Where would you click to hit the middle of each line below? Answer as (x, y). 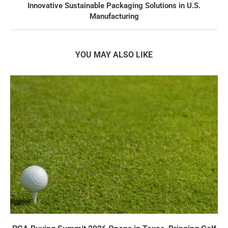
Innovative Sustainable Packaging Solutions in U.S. (114, 6)
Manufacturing (114, 17)
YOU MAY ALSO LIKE (114, 55)
